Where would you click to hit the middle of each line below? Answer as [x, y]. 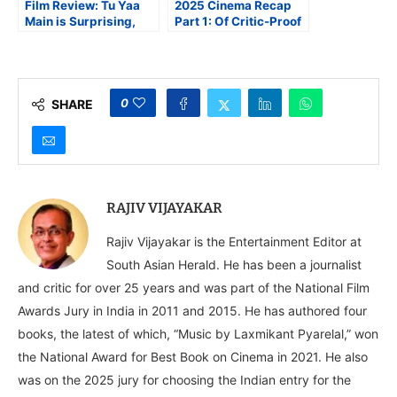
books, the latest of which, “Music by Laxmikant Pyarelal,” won [198, 333]
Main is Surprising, [80, 21]
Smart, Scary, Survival [90, 37]
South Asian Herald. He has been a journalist [234, 264]
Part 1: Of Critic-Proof [238, 21]
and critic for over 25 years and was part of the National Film [194, 287]
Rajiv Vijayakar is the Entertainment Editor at [234, 241]
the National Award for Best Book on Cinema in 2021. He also [193, 356]
